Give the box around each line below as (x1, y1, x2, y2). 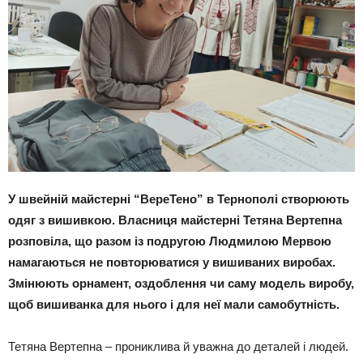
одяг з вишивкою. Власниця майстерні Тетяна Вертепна (8, 213, 342, 227)
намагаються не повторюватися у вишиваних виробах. (8, 255, 335, 269)
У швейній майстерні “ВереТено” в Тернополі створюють (8, 192, 349, 206)
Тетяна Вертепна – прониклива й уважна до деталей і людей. (8, 340, 348, 353)
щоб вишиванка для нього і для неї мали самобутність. (8, 297, 340, 311)
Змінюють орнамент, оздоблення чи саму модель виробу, (8, 276, 354, 290)
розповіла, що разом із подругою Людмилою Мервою (8, 234, 331, 248)
